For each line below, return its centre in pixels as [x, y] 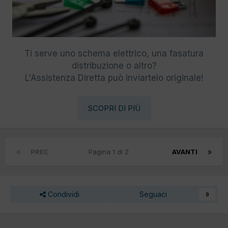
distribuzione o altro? [114, 65]
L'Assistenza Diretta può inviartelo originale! [114, 78]
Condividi [62, 194]
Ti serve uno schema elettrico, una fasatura [114, 53]
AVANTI [185, 151]
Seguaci [153, 194]
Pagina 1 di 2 [110, 151]
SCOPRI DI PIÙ [114, 108]
